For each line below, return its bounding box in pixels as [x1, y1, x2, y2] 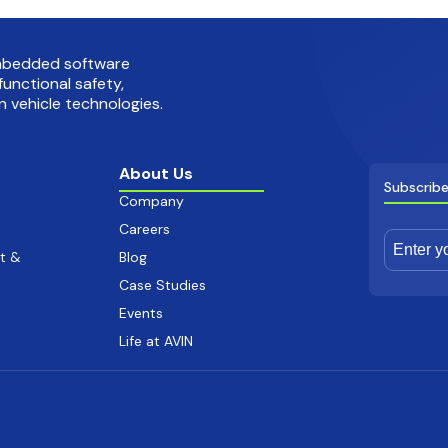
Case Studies [118, 275, 206, 294]
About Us [118, 162, 193, 184]
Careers [118, 219, 170, 238]
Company [118, 191, 184, 210]
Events [118, 303, 163, 322]
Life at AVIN [118, 331, 193, 350]
